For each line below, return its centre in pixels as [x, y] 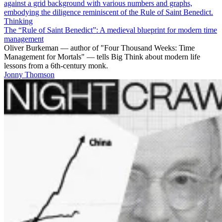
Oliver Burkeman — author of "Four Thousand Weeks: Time [99, 48]
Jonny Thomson [29, 74]
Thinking [18, 21]
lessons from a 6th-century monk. [56, 65]
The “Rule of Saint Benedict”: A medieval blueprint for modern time [111, 30]
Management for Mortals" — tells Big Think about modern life [102, 56]
